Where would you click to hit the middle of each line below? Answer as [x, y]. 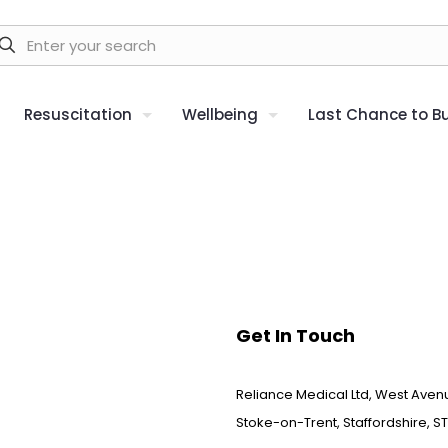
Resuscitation [78, 114]
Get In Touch [295, 335]
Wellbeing [220, 114]
